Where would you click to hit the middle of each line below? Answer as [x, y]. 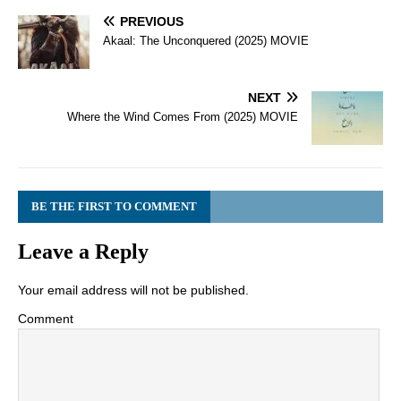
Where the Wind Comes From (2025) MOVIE [183, 116]
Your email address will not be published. [133, 290]
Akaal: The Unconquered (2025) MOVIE [206, 40]
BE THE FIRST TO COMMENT [114, 206]
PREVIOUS [152, 21]
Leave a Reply [83, 251]
